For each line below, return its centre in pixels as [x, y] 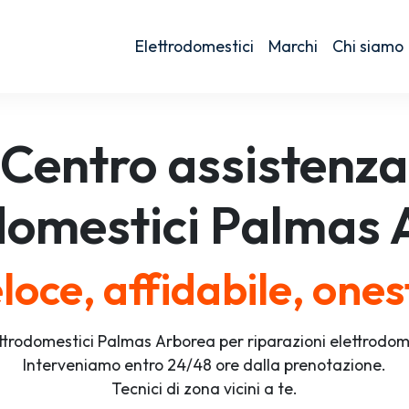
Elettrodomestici [194, 46]
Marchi [293, 46]
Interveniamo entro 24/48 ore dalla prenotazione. [204, 365]
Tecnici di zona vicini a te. [204, 388]
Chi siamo [367, 46]
